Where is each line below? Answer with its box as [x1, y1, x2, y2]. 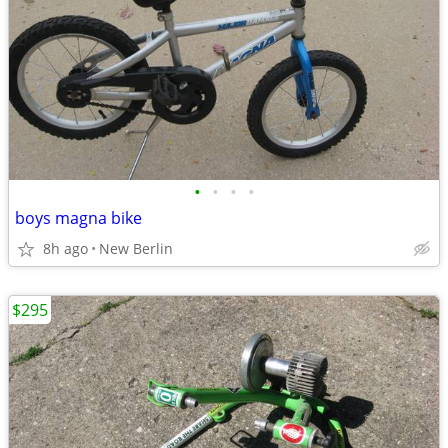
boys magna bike [15, 207, 142, 229]
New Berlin [99, 239, 173, 258]
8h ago [43, 239, 88, 258]
